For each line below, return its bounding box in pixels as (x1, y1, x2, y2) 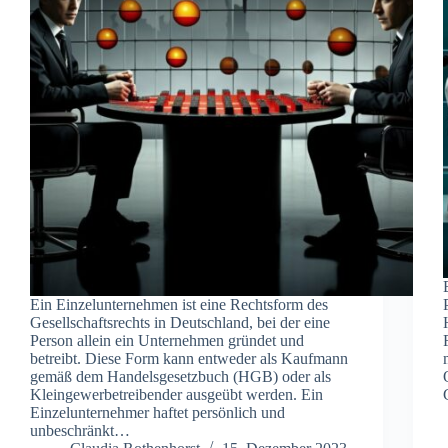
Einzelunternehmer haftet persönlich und (30, 403, 285, 421)
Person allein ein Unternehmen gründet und (30, 331, 304, 349)
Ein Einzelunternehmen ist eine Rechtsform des (30, 295, 328, 313)
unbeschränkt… (30, 421, 130, 439)
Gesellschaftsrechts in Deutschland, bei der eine (30, 313, 330, 331)
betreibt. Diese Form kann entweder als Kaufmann (30, 349, 348, 367)
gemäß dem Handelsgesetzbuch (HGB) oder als (30, 367, 331, 385)
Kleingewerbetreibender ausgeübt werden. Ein (30, 385, 323, 403)
